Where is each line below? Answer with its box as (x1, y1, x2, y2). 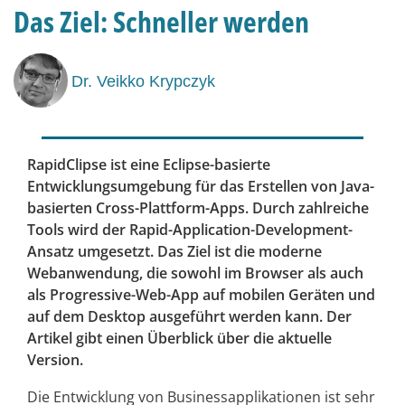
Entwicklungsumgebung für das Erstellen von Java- (27, 176, 374, 197)
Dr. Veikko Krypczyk (71, 71, 215, 90)
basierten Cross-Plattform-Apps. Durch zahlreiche (27, 198, 369, 219)
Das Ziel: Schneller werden (14, 2, 309, 42)
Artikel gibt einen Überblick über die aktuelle (27, 328, 332, 349)
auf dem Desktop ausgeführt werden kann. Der (27, 306, 352, 327)
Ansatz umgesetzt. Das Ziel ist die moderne (27, 241, 322, 262)
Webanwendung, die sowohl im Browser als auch (27, 263, 363, 284)
